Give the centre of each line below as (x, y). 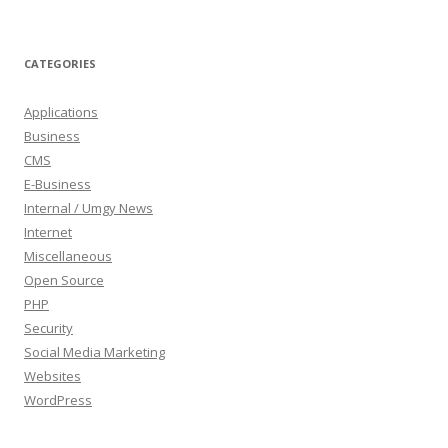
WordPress (58, 400)
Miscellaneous (68, 256)
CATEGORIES (60, 63)
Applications (61, 112)
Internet (48, 232)
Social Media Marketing (94, 352)
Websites (52, 376)
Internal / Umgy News (88, 208)
